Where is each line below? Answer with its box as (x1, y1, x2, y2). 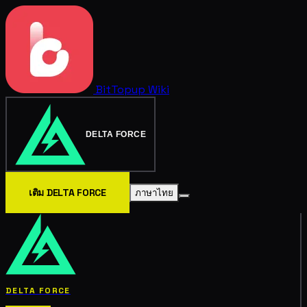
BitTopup (93, 82, 148, 97)
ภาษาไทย (134, 188, 173, 198)
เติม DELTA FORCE (29, 186, 106, 199)
